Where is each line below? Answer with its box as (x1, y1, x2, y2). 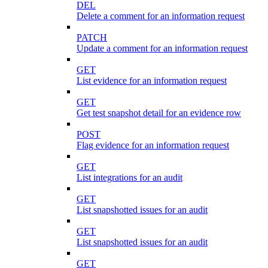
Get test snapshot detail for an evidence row (77, 107, 241, 118)
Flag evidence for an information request (77, 139, 229, 150)
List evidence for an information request (77, 75, 227, 86)
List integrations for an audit (77, 172, 182, 182)
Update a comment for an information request (77, 42, 248, 53)
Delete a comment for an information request (77, 10, 245, 21)
